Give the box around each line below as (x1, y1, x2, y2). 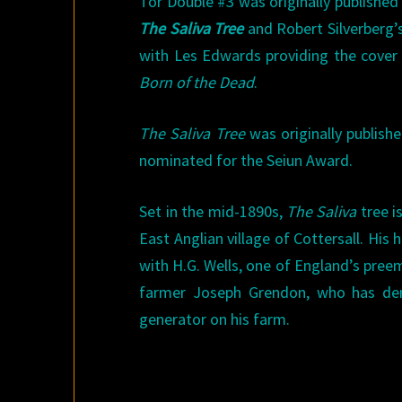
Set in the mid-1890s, (139, 200, 287, 222)
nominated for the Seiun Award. (139, 149, 354, 170)
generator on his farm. (139, 308, 291, 329)
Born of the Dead (139, 71, 255, 92)
